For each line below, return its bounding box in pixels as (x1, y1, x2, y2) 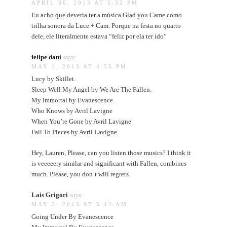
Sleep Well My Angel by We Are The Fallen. (31, 85, 152, 93)
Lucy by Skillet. (31, 74, 76, 83)
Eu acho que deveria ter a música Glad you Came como (31, 11, 182, 19)
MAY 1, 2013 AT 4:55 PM (31, 63, 128, 69)
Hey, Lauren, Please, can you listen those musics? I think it (31, 148, 192, 157)
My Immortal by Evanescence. (31, 96, 115, 104)
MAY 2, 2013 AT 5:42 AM (31, 201, 128, 207)
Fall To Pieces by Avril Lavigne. (31, 128, 119, 136)
